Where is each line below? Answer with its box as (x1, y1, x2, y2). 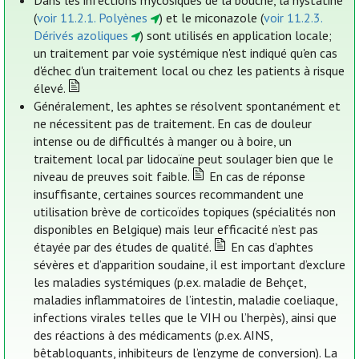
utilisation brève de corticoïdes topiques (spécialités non (34, 204, 337, 220)
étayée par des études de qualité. (34, 239, 212, 256)
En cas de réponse (205, 168, 305, 185)
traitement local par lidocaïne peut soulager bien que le (34, 151, 334, 167)
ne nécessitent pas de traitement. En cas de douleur (34, 115, 313, 132)
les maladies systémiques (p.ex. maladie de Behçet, (34, 274, 307, 291)
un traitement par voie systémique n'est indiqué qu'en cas (34, 45, 338, 62)
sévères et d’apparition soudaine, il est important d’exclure (34, 256, 346, 273)
